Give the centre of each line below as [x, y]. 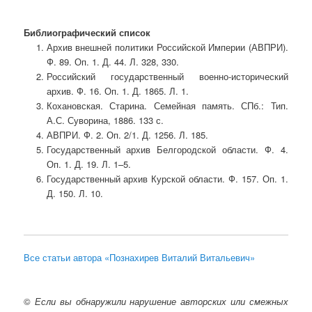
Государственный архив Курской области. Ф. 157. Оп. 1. [167, 178]
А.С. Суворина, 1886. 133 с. [105, 120]
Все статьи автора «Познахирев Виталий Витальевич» [140, 257]
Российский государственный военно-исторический [167, 76]
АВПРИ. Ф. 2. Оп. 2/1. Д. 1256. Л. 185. [127, 134]
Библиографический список [87, 32]
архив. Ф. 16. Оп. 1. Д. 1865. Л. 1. [117, 91]
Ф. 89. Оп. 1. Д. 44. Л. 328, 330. [112, 61]
